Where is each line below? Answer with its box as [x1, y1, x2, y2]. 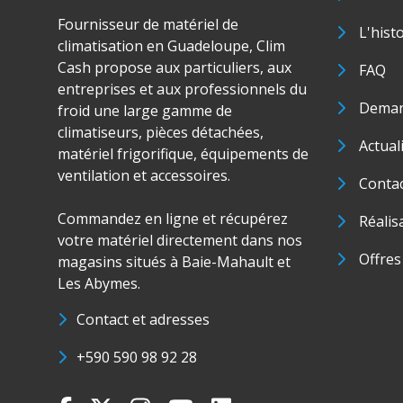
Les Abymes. [58, 273, 140, 293]
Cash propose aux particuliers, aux [58, 58, 291, 77]
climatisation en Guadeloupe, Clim [58, 36, 285, 56]
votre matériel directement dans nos [58, 230, 302, 250]
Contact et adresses [76, 309, 210, 329]
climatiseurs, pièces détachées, [58, 122, 264, 142]
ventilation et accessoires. [58, 166, 230, 185]
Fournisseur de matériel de [58, 14, 238, 34]
